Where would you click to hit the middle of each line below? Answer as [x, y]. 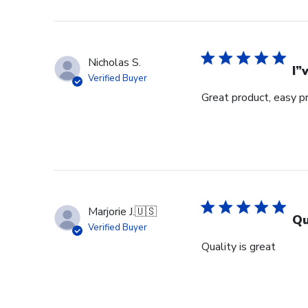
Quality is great [239, 247]
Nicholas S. [114, 63]
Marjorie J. [111, 212]
